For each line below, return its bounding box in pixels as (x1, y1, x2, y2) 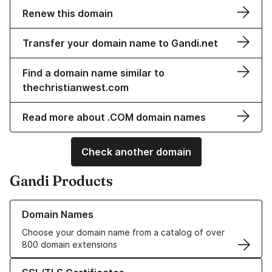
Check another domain (81, 146, 191, 158)
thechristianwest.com (22, 81, 129, 94)
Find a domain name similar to (22, 67, 165, 80)
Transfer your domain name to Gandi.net (22, 37, 218, 50)
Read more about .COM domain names (22, 111, 206, 124)
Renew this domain (22, 7, 113, 20)
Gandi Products (10, 172, 113, 190)
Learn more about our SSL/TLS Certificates (10, 259, 185, 270)
